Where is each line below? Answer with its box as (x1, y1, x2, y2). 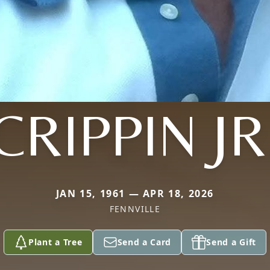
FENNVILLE (109, 203, 161, 215)
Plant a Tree (28, 236, 83, 248)
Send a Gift (206, 236, 256, 248)
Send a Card (117, 236, 172, 248)
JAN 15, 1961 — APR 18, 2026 (55, 187, 215, 200)
